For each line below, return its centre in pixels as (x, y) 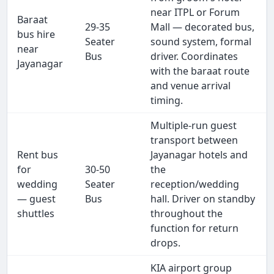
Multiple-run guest (194, 126)
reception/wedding (195, 184)
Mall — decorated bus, (203, 27)
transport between (194, 140)
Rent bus (38, 155)
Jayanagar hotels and (199, 155)
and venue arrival (191, 86)
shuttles (36, 214)
